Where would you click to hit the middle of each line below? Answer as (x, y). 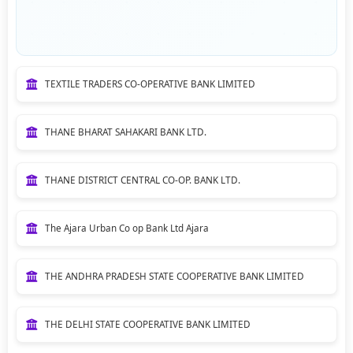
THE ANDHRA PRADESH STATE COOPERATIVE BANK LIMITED (174, 276)
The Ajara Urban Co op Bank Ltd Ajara (126, 228)
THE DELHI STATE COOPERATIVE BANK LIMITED (147, 324)
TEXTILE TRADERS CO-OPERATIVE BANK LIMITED (150, 84)
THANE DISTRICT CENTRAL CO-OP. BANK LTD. (142, 180)
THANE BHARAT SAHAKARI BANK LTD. (125, 132)
